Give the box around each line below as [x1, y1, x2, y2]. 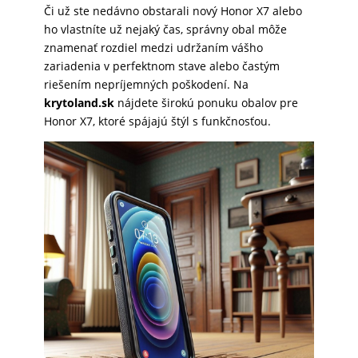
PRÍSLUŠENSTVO [13, 295, 81, 307]
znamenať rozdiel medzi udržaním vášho [43, 40, 263, 55]
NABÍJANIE [13, 70, 54, 82]
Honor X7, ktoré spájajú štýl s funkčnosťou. [43, 113, 271, 129]
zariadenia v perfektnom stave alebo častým [43, 58, 280, 74]
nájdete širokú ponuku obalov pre [113, 95, 298, 110]
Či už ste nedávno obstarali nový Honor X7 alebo [43, 3, 302, 18]
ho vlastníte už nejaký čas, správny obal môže [43, 22, 287, 37]
